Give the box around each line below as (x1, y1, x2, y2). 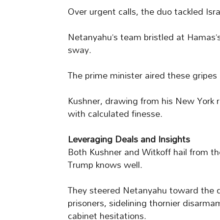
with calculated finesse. (68, 105, 163, 123)
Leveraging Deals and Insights (68, 130, 190, 149)
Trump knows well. (68, 156, 142, 174)
